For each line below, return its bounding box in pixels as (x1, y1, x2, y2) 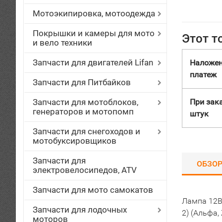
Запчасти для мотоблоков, (33, 97, 138, 107)
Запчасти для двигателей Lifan (33, 57, 153, 67)
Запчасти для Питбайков (33, 77, 131, 87)
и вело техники (33, 38, 92, 48)
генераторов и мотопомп (33, 107, 134, 116)
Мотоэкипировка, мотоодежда (33, 8, 155, 18)
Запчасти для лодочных (33, 205, 127, 215)
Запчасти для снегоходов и (33, 126, 140, 136)
